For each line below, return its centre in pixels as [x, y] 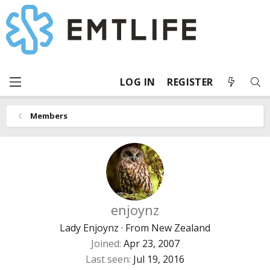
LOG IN [138, 82]
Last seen [107, 259]
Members [49, 116]
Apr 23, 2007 [151, 243]
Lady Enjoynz [89, 228]
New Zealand [181, 228]
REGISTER [190, 82]
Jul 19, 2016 [159, 259]
